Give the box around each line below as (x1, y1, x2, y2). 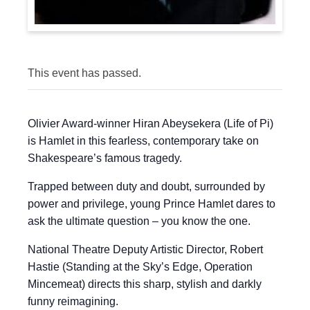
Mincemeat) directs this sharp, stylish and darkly (28, 278, 262, 290)
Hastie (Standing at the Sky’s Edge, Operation (28, 261, 253, 273)
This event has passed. (28, 67, 141, 79)
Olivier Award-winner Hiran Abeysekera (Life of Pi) (28, 118, 273, 129)
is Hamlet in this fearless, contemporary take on (28, 135, 259, 147)
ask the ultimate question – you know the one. (28, 215, 250, 227)
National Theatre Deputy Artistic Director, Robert (28, 244, 263, 255)
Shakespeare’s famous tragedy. (28, 152, 182, 164)
